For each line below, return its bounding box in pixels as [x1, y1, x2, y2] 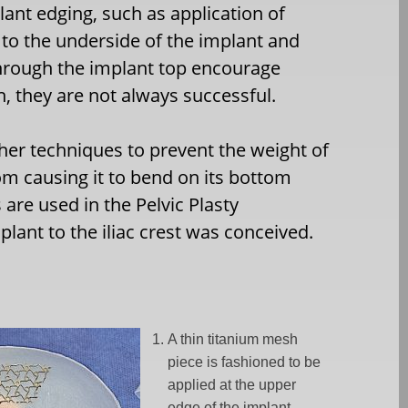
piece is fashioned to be [168, 354, 321, 370]
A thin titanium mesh [168, 331, 299, 347]
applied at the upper [168, 377, 297, 393]
